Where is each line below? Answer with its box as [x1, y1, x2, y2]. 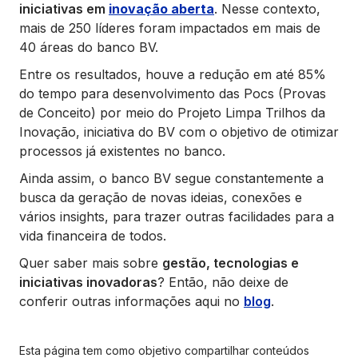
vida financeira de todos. [19, 228, 166, 245]
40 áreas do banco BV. [19, 39, 158, 56]
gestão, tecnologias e [162, 255, 299, 272]
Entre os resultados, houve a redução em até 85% [19, 66, 326, 83]
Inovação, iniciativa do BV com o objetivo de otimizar [19, 124, 339, 141]
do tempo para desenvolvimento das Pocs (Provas [19, 86, 326, 102]
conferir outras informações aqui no [19, 293, 244, 310]
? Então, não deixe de [157, 274, 288, 291]
